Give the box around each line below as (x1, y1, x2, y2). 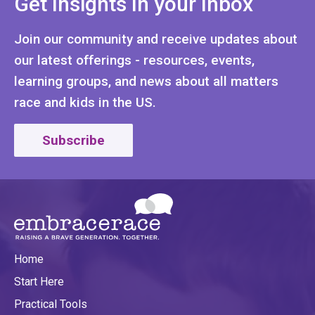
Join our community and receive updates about (14, 30, 297, 47)
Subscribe (42, 131, 105, 148)
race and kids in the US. (14, 94, 156, 110)
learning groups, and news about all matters (14, 72, 278, 89)
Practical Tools (14, 297, 87, 311)
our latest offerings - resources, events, (14, 51, 255, 68)
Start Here (14, 275, 64, 289)
